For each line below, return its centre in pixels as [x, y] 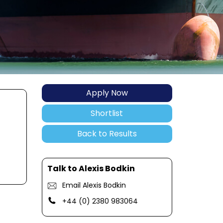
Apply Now [107, 93]
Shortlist [107, 113]
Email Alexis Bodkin [94, 185]
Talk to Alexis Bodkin [91, 169]
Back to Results [107, 134]
